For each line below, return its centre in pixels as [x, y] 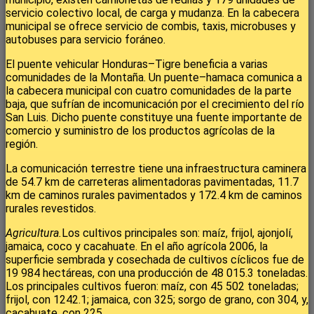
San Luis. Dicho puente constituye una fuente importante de [154, 117]
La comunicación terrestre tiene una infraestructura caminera [156, 168]
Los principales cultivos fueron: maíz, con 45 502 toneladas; [152, 286]
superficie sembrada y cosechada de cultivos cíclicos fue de [155, 259]
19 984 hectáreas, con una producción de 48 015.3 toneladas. [157, 273]
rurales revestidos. [51, 208]
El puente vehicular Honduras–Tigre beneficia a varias [137, 64]
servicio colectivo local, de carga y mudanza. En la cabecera [152, 13]
